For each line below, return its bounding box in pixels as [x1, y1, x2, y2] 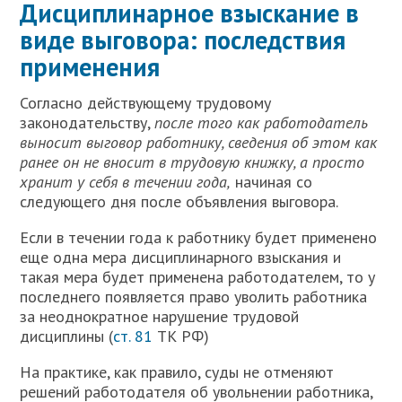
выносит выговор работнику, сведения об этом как [20, 131, 378, 153]
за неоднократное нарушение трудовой [20, 305, 300, 327]
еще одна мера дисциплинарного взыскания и [20, 246, 342, 267]
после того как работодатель [154, 111, 369, 133]
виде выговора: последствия [20, 22, 346, 57]
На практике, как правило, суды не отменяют [20, 361, 335, 382]
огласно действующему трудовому [28, 92, 272, 113]
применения [20, 49, 161, 83]
